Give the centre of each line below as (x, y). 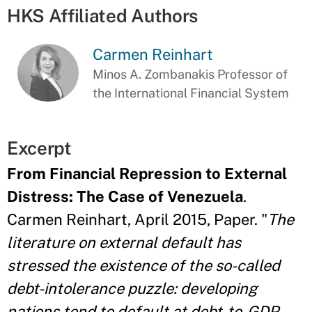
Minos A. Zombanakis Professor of (190, 74)
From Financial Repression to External (147, 173)
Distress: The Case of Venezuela (125, 196)
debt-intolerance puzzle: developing (132, 288)
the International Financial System (191, 93)
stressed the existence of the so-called (143, 265)
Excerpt (39, 148)
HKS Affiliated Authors (102, 16)
